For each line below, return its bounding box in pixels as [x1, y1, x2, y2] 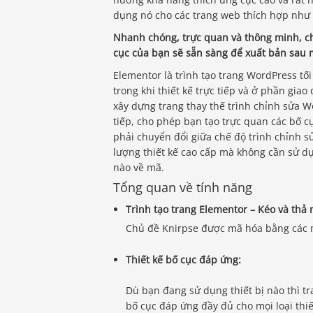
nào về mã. [113, 161, 164, 175]
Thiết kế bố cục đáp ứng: [126, 253, 242, 267]
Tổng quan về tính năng [113, 179, 252, 196]
